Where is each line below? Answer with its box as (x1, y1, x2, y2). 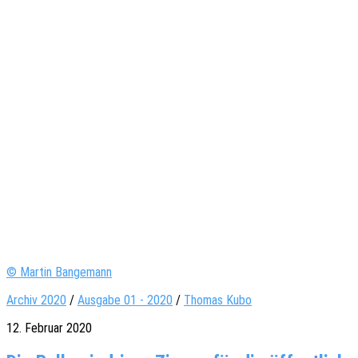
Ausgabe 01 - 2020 (78, 292, 173, 308)
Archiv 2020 (6, 292, 66, 308)
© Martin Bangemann (6, 264, 112, 280)
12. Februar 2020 (6, 320, 92, 336)
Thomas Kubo (184, 292, 252, 308)
